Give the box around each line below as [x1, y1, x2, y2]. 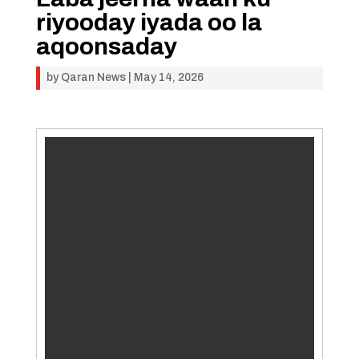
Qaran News [60, 71, 126, 83]
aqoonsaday [35, 34, 177, 59]
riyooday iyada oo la [35, 10, 262, 35]
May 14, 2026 [133, 71, 204, 83]
